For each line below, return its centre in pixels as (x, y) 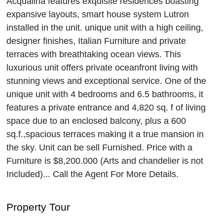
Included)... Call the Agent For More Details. (92, 174)
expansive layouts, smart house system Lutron (98, 14)
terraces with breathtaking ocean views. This (94, 54)
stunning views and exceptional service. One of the (106, 81)
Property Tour (38, 207)
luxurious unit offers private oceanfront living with (102, 67)
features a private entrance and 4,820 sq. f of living (106, 107)
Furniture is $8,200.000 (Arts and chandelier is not (105, 161)
